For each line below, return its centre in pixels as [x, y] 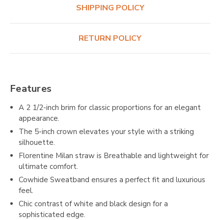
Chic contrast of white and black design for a [94, 204]
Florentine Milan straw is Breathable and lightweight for [114, 156]
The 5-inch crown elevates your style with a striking [107, 132]
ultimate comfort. [49, 167]
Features [31, 88]
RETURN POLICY [110, 39]
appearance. [39, 119]
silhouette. [37, 143]
